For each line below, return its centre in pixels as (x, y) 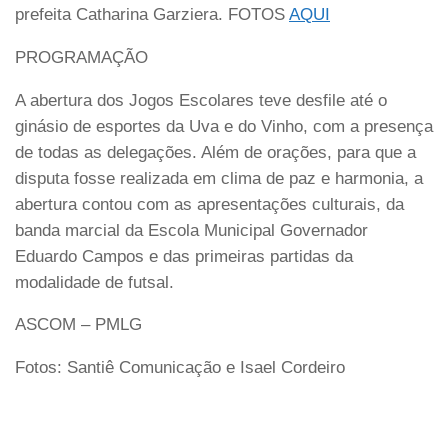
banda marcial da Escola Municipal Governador (191, 230)
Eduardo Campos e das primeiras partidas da (184, 256)
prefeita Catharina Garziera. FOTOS (152, 15)
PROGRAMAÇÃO (81, 57)
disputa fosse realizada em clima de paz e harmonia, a (219, 178)
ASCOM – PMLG (78, 325)
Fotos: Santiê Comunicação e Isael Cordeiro (180, 368)
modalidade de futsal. (94, 282)
